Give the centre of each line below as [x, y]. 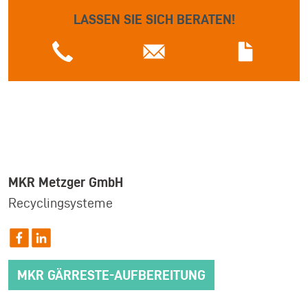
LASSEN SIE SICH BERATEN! [154, 19]
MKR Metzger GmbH [66, 182]
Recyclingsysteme [60, 203]
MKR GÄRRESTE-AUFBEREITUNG [111, 275]
